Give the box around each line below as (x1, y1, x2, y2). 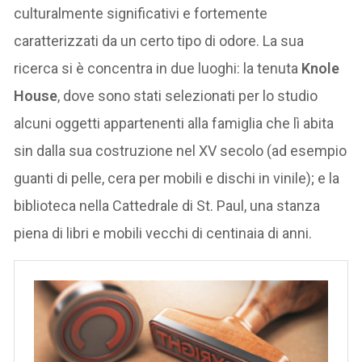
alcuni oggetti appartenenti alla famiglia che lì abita (14, 114, 335, 132)
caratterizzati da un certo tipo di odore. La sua (14, 32, 305, 49)
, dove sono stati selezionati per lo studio (57, 86, 318, 104)
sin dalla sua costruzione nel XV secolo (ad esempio (14, 141, 347, 159)
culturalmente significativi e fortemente (14, 4, 268, 22)
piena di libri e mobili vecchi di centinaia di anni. (14, 224, 313, 242)
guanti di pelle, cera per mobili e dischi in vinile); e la (14, 169, 340, 187)
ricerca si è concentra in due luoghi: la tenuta (14, 59, 302, 77)
